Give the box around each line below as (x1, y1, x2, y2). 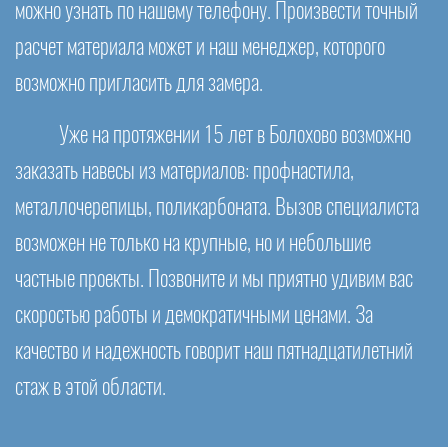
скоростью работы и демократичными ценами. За (15, 305, 373, 327)
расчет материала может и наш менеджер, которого (15, 37, 385, 59)
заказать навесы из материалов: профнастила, (15, 161, 354, 183)
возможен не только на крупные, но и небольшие (15, 233, 371, 255)
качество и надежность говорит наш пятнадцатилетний (15, 341, 413, 363)
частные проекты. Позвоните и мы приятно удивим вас (15, 269, 413, 291)
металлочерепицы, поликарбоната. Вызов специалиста (15, 197, 419, 219)
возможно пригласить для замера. (15, 73, 263, 95)
